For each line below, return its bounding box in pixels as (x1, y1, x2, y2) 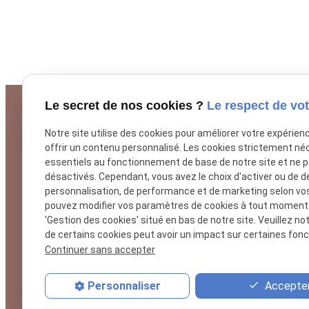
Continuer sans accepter (45, 243, 155, 255)
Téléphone (51, 219, 118, 236)
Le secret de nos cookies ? (45, 99, 207, 113)
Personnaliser (87, 279, 161, 293)
